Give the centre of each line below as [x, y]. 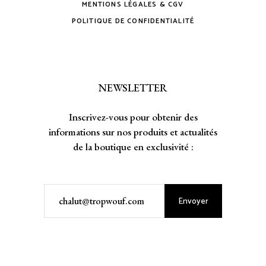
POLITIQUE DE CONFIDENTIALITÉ [133, 21]
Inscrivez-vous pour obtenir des [133, 117]
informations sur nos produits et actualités [133, 132]
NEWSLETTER [133, 87]
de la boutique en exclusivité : [133, 146]
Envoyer [193, 201]
